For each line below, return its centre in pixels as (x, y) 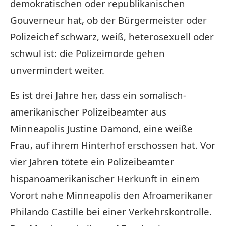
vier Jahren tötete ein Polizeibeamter (92, 161)
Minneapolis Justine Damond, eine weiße (101, 128)
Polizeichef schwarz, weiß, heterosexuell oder (112, 36)
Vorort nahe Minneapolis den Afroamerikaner (111, 195)
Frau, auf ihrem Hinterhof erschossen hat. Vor (113, 145)
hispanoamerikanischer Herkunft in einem (105, 178)
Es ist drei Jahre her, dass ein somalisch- (98, 95)
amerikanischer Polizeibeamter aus (88, 111)
